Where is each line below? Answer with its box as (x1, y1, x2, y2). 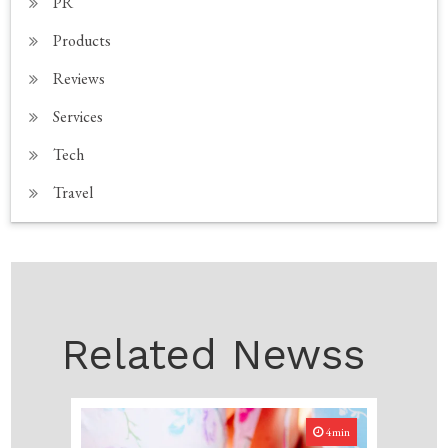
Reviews (53, 67, 106, 89)
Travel (53, 181, 94, 203)
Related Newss (61, 329, 366, 379)
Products (53, 29, 112, 51)
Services (53, 105, 104, 127)
